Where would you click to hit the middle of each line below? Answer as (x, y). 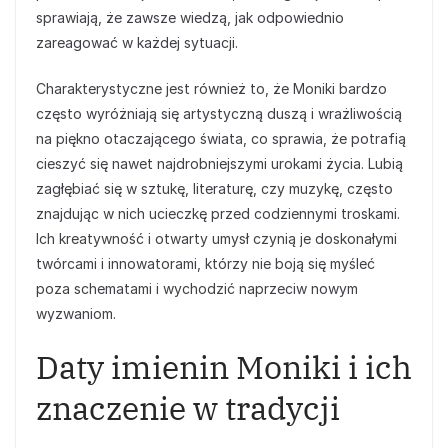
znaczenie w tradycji (188, 408)
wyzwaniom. (76, 314)
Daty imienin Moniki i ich (224, 367)
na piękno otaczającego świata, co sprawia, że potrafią (221, 139)
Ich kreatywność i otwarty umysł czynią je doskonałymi (216, 239)
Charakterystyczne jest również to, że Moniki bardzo (211, 89)
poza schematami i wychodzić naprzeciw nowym (197, 289)
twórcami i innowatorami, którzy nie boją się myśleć (205, 264)
